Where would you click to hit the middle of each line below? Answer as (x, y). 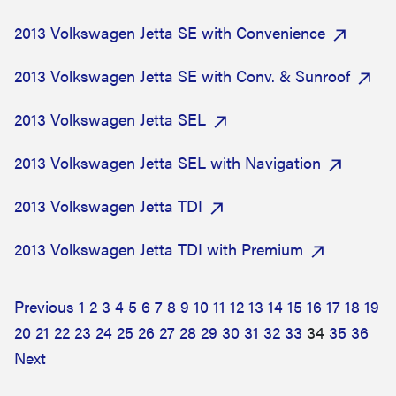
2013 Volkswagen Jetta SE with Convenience (170, 32)
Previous (44, 306)
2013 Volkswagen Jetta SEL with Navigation (168, 162)
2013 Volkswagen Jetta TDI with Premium (159, 249)
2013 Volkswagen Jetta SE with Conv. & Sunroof (182, 76)
